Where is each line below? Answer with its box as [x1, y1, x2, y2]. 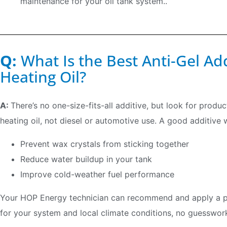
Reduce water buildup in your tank [20, 154, 152, 164]
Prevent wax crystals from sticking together [20, 139, 189, 149]
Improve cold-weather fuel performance [20, 169, 174, 179]
